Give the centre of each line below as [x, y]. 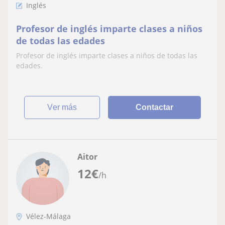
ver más [65, 107]
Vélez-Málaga [48, 216]
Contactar [155, 107]
